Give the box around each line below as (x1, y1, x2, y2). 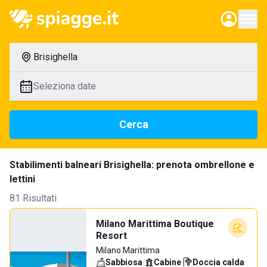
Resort (96, 230, 127, 241)
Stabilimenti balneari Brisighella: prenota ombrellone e (10, 159, 254, 170)
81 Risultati (10, 193, 57, 204)
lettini (10, 173, 35, 185)
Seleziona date (33, 80, 96, 92)
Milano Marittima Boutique (96, 218, 214, 229)
